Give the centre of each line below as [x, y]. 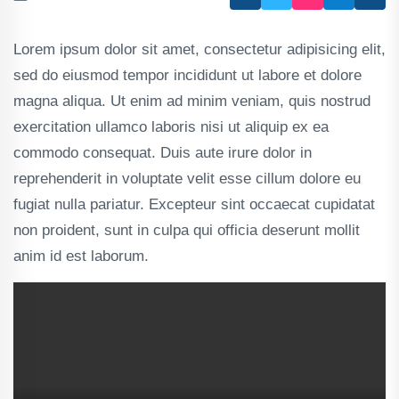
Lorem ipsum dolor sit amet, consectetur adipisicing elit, [199, 49]
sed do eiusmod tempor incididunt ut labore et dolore [187, 75]
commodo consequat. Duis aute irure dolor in [163, 152]
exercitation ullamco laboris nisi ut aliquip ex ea [171, 126]
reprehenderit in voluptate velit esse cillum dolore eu [187, 178]
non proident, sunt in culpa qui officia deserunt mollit [187, 230]
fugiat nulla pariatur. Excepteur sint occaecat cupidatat [194, 204]
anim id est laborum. [81, 256]
